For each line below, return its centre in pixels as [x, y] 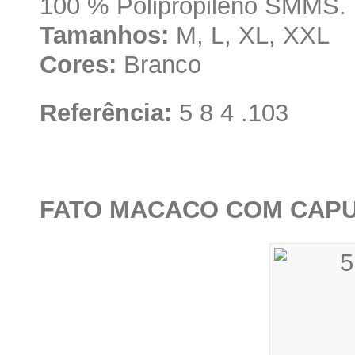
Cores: [78, 64]
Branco [159, 64]
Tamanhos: [104, 35]
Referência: [106, 113]
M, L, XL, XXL [249, 35]
